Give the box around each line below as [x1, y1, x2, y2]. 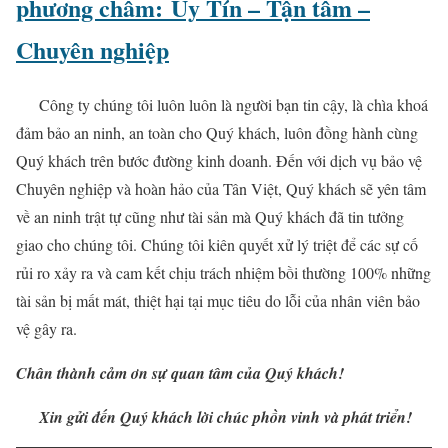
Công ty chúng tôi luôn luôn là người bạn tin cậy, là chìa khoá [16, 93, 428, 115]
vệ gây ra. [16, 317, 77, 339]
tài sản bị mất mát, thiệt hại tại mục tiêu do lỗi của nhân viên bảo [16, 289, 420, 311]
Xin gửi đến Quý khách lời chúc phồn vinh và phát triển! [34, 405, 412, 428]
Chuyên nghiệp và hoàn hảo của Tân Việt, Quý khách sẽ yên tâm [16, 177, 426, 199]
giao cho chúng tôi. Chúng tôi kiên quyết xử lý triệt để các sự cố [16, 233, 418, 255]
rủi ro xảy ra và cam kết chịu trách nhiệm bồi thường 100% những [16, 261, 431, 283]
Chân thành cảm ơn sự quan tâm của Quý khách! [16, 361, 344, 384]
